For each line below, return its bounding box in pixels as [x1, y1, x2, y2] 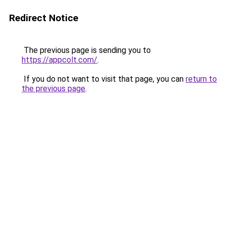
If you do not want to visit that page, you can [22, 74, 186, 84]
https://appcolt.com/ [22, 55, 97, 65]
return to [186, 74, 217, 84]
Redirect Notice [9, 12, 78, 24]
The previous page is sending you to [22, 45, 151, 55]
